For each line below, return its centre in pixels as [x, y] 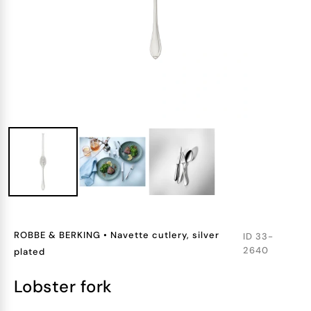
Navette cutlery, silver [165, 235]
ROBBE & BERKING [57, 235]
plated [30, 252]
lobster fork [67, 286]
